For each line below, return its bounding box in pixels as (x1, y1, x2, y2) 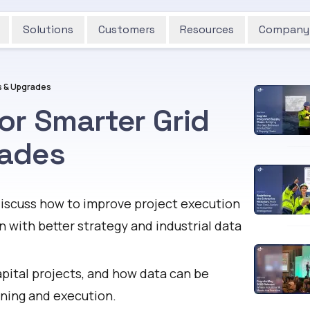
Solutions (23, 22, 73, 37)
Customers (98, 22, 155, 37)
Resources (180, 22, 234, 37)
